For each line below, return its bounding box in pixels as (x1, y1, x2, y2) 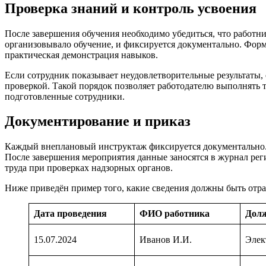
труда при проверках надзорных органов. (5, 163, 173, 173)
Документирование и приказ (5, 113, 194, 129)
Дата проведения (34, 208, 107, 219)
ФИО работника (140, 208, 210, 219)
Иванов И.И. (140, 235, 192, 245)
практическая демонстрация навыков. (5, 49, 158, 60)
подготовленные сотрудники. (5, 91, 125, 102)
